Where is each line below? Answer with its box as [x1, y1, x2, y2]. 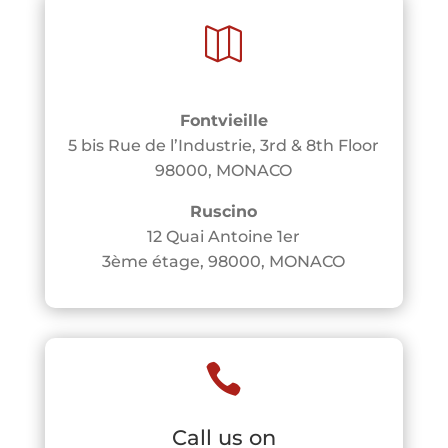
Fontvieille [179, 110, 268, 130]
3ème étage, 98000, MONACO [102, 251, 346, 271]
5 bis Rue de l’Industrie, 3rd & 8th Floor [68, 135, 380, 155]
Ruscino [190, 201, 258, 221]
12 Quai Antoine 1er [147, 226, 301, 246]
